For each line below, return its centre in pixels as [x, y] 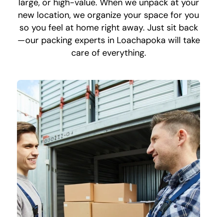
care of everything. [108, 53]
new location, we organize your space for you [108, 15]
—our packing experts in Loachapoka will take [108, 40]
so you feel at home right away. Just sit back [108, 28]
